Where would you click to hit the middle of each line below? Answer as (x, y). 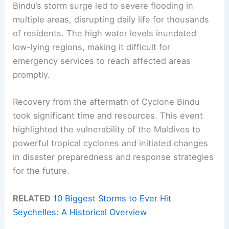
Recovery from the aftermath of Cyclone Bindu (107, 102)
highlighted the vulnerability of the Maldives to (107, 130)
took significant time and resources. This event (108, 116)
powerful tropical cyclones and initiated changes (111, 143)
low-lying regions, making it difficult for (92, 47)
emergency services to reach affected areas (102, 61)
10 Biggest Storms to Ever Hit (112, 198)
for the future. (41, 171)
